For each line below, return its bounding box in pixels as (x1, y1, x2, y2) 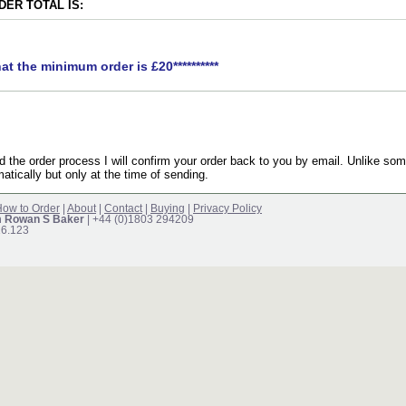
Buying (150, 202, 185, 214)
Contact (104, 202, 142, 214)
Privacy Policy (193, 202, 262, 214)
